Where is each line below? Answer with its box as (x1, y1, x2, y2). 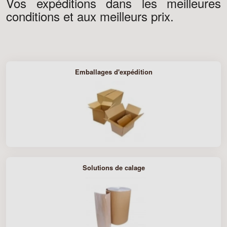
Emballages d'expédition (74, 67, 153, 77)
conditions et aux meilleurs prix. (6, 7, 177, 25)
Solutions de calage (82, 163, 145, 172)
